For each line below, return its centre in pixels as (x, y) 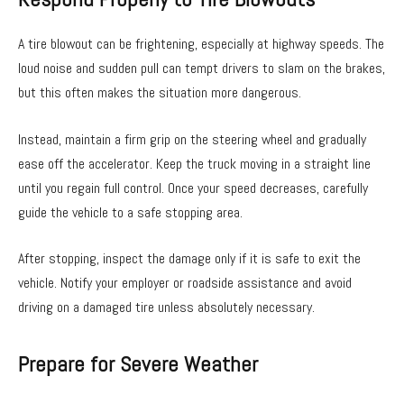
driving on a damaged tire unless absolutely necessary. (166, 308)
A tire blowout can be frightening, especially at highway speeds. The (201, 44)
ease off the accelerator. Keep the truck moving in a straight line (194, 163)
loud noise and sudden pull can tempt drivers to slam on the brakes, (202, 69)
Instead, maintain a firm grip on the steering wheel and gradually (192, 139)
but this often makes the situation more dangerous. (160, 93)
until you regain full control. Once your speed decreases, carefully (193, 188)
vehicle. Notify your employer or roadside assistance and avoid (185, 283)
